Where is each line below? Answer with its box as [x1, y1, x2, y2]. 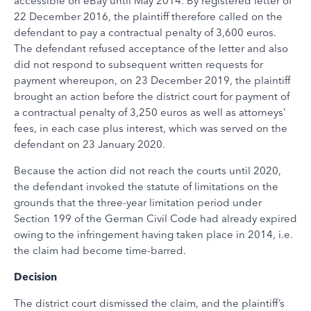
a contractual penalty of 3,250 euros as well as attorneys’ [14, 106, 285, 119]
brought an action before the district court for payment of [14, 90, 289, 103]
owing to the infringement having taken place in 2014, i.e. [14, 228, 293, 241]
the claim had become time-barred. [14, 244, 186, 257]
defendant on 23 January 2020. [14, 137, 165, 151]
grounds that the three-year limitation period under [14, 196, 262, 209]
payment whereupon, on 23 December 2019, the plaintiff [14, 74, 290, 87]
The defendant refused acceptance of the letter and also [14, 42, 288, 55]
